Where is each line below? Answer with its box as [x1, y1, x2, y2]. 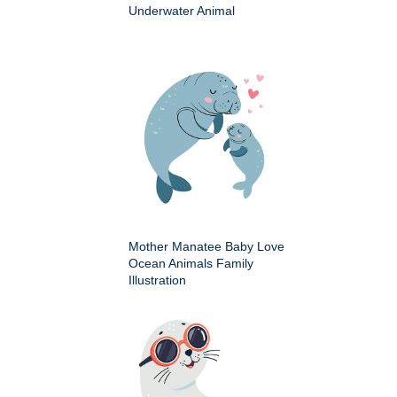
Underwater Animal [128, 3, 235, 18]
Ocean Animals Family [128, 255, 253, 270]
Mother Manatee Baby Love [128, 238, 284, 253]
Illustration [128, 272, 186, 287]
